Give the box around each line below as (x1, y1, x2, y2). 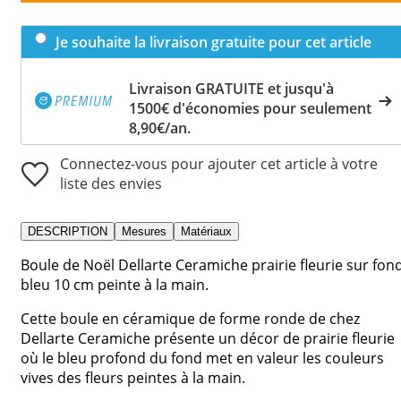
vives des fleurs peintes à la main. (21, 367, 245, 388)
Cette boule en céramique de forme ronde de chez (21, 308, 360, 328)
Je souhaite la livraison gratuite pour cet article (55, 31, 371, 52)
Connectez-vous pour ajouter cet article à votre (60, 153, 378, 174)
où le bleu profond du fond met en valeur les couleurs (21, 347, 384, 368)
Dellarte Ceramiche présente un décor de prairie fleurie (21, 328, 395, 348)
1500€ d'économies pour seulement (129, 98, 371, 118)
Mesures (122, 224, 166, 238)
